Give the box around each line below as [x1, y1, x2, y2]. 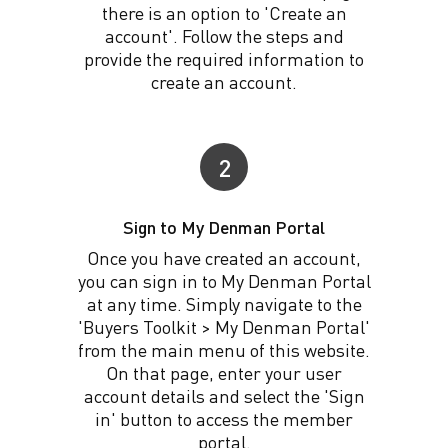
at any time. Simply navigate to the [86, 292, 362, 315]
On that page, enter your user [106, 361, 342, 384]
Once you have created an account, [87, 246, 361, 269]
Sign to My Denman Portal [123, 215, 325, 238]
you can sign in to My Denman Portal [77, 269, 371, 292]
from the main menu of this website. [78, 338, 370, 361]
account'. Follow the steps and [104, 24, 344, 47]
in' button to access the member [95, 407, 353, 430]
